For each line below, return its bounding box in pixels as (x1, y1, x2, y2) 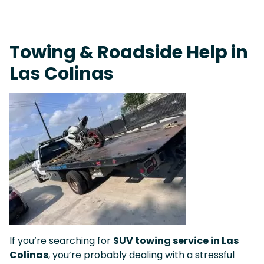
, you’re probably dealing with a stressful (48, 247, 235, 262)
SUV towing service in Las (113, 233, 239, 247)
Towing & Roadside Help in (9, 39, 248, 65)
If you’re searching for (9, 233, 113, 247)
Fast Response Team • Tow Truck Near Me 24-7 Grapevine (13, 27, 232, 38)
